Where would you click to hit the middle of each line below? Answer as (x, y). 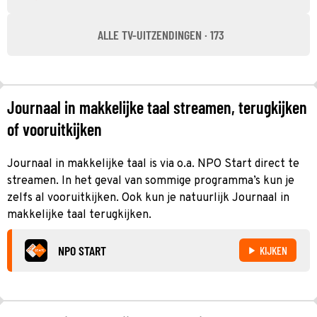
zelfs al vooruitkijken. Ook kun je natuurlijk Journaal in (148, 198)
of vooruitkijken (54, 129)
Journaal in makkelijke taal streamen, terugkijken (157, 107)
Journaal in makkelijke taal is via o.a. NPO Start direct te (153, 164)
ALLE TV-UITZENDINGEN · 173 (161, 34)
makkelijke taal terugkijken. (79, 215)
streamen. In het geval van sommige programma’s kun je (151, 181)
